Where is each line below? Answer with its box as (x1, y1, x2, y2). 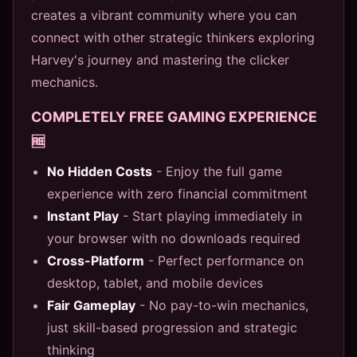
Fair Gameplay (47, 296, 135, 313)
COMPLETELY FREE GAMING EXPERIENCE (31, 108, 317, 125)
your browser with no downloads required (47, 229, 300, 246)
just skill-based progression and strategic (47, 319, 297, 335)
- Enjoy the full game (152, 163, 282, 179)
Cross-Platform (47, 252, 144, 269)
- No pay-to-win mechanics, (135, 296, 308, 313)
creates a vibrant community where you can (31, 6, 296, 23)
